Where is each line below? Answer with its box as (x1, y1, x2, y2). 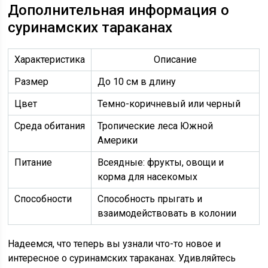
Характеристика (14, 54, 86, 65)
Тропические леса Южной (98, 120, 214, 132)
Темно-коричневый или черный (98, 98, 241, 109)
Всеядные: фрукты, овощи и (98, 157, 224, 168)
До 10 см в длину (98, 76, 176, 87)
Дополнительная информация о (8, 2, 230, 19)
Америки (98, 135, 138, 146)
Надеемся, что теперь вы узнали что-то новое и (8, 238, 221, 249)
